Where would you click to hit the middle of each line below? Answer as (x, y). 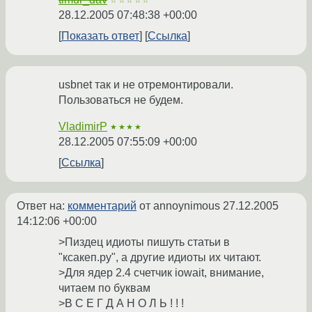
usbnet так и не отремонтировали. (146, 85)
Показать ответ (100, 36)
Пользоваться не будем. (121, 100)
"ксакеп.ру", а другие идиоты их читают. (160, 258)
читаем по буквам (104, 288)
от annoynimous (180, 206)
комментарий (102, 206)
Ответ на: (42, 206)
